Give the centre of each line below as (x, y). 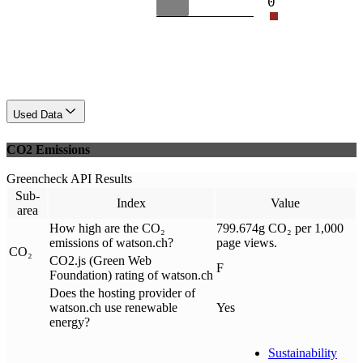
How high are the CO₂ (107, 228)
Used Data (38, 114)
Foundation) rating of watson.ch (131, 275)
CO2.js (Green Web (100, 261)
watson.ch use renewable (113, 308)
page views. (247, 243)
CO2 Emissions (48, 150)
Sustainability (303, 353)
